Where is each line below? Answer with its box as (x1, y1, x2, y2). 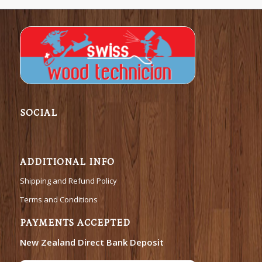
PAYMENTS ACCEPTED (19, 217, 130, 228)
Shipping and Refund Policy (19, 175, 117, 186)
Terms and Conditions (19, 194, 98, 205)
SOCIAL (19, 107, 57, 118)
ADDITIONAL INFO (19, 156, 115, 167)
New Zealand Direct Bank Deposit (19, 236, 164, 249)
